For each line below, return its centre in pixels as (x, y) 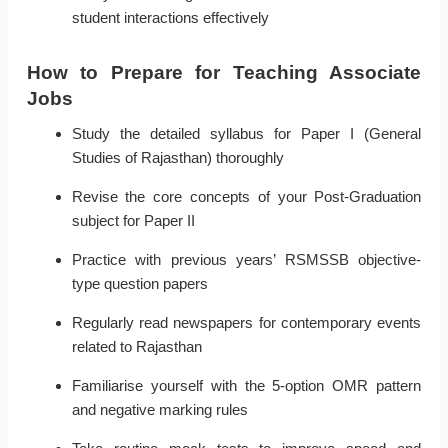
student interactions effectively (170, 18)
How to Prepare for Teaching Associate (224, 73)
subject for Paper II (133, 221)
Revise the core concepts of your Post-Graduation (246, 197)
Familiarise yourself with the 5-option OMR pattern (246, 386)
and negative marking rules (159, 410)
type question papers (139, 284)
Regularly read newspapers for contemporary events (246, 323)
